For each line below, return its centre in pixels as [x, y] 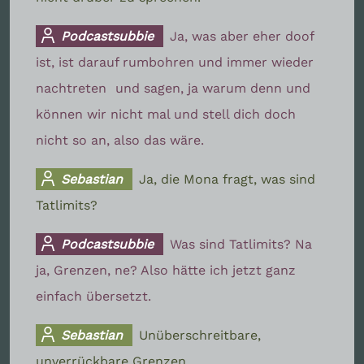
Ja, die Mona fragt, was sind [227, 179]
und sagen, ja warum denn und [213, 88]
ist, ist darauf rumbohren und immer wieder [175, 62]
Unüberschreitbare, [200, 335]
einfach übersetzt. [93, 296]
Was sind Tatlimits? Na [241, 244]
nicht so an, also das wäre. [120, 140]
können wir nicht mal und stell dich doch [166, 114]
